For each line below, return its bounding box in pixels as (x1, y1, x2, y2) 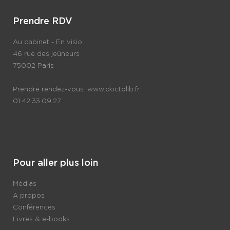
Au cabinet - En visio (13, 39, 82, 46)
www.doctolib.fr (87, 86, 140, 93)
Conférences (13, 204, 55, 212)
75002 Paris (13, 63, 54, 70)
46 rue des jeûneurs (13, 51, 80, 58)
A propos (13, 193, 45, 200)
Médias (13, 181, 36, 188)
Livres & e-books (13, 216, 70, 223)
